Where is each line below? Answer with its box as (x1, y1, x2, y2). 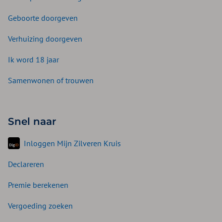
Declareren (8, 159, 44, 169)
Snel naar (8, 115, 56, 128)
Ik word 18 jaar (8, 55, 59, 65)
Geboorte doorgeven (8, 13, 78, 23)
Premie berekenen (8, 180, 68, 190)
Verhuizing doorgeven (8, 34, 82, 44)
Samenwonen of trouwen (8, 75, 94, 86)
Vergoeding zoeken (8, 201, 73, 211)
